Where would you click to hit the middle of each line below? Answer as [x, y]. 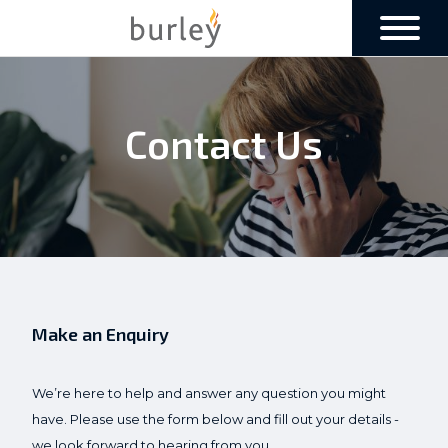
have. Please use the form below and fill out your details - [215, 419]
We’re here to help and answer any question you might [209, 393]
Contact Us [224, 143]
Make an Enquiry [100, 334]
